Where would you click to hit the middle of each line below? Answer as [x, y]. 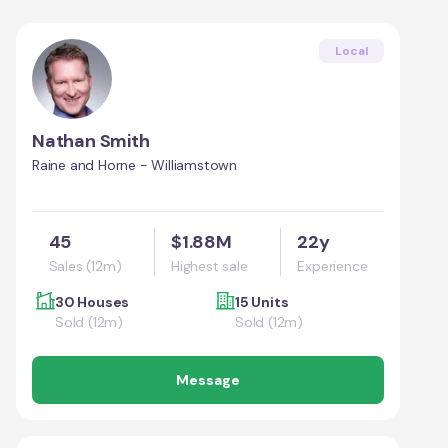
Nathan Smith [91, 140]
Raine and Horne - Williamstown [134, 164]
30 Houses [92, 301]
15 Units [262, 301]
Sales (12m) [85, 265]
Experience [332, 265]
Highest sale [209, 265]
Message [208, 379]
